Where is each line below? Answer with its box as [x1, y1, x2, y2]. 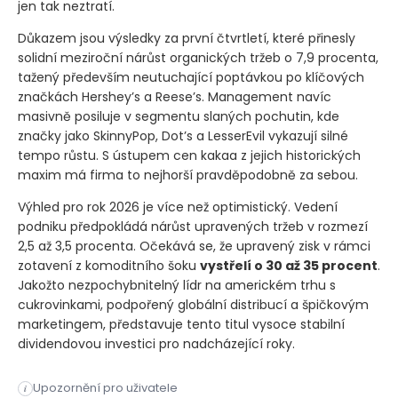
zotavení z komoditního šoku [18, 257, 200, 275]
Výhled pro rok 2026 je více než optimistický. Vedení [18, 198, 338, 217]
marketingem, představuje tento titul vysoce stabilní [18, 315, 345, 334]
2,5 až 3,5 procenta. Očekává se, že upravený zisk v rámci [18, 237, 370, 256]
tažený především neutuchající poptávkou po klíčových [18, 68, 364, 87]
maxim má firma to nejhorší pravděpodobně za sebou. [18, 166, 358, 185]
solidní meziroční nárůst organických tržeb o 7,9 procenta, [18, 49, 378, 68]
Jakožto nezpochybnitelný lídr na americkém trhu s [18, 276, 336, 295]
